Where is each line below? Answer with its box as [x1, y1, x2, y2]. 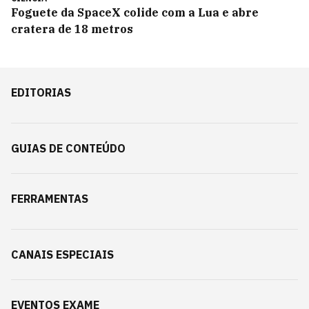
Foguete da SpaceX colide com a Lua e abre [11, 6, 259, 19]
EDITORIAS [11, 86, 71, 99]
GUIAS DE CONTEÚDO [11, 141, 126, 155]
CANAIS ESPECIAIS [11, 248, 114, 261]
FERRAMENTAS [11, 192, 88, 206]
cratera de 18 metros [11, 22, 133, 36]
